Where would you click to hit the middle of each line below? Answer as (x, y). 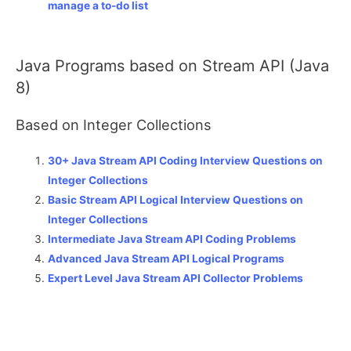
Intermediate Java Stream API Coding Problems (172, 239)
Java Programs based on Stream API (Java (172, 66)
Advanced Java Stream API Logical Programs (166, 259)
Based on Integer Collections (114, 125)
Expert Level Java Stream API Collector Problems (176, 279)
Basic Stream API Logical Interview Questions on (176, 200)
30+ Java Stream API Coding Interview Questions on (186, 161)
